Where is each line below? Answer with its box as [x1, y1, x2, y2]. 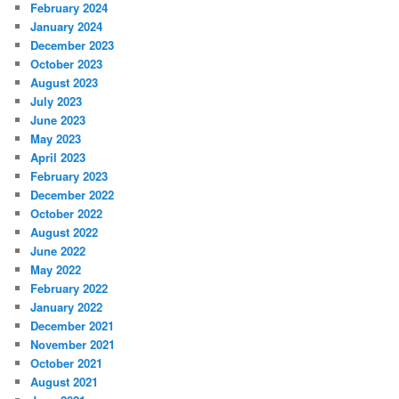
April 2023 [30, 149, 86, 167]
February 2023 [30, 167, 109, 185]
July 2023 [30, 93, 83, 110]
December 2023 [30, 37, 115, 54]
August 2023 [30, 74, 99, 92]
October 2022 [30, 205, 103, 223]
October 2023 [30, 55, 103, 73]
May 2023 [30, 130, 82, 148]
